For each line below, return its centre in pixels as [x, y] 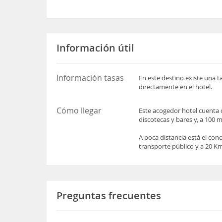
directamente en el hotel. [176, 86]
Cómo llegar [79, 110]
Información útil [96, 48]
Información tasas [90, 78]
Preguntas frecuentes [109, 195]
